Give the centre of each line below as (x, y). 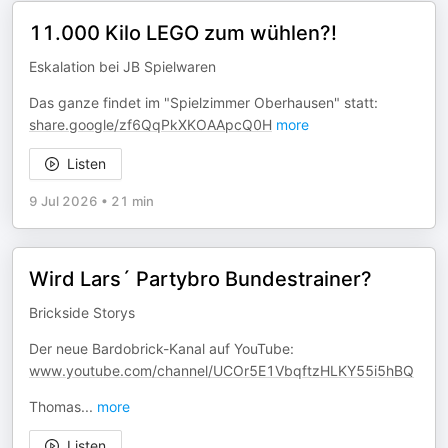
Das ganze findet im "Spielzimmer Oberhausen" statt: (203, 102)
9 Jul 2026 (63, 201)
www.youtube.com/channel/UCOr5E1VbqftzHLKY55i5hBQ (221, 370)
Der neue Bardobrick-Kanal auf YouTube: (161, 348)
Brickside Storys (82, 312)
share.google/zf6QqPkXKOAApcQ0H (150, 124)
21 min (132, 201)
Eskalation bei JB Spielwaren (122, 66)
